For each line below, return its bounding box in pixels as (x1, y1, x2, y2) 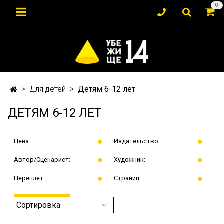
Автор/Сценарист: (14, 155, 70, 163)
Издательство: (113, 137, 160, 145)
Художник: (113, 155, 145, 163)
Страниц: (113, 174, 141, 182)
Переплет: (14, 174, 45, 182)
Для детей (29, 84, 66, 94)
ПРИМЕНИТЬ (19, 199, 65, 209)
